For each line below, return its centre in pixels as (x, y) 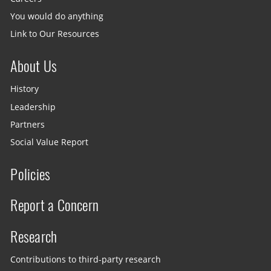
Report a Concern (55, 205)
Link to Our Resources (55, 34)
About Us (34, 66)
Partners (28, 124)
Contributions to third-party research (86, 260)
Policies (31, 174)
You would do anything (57, 16)
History (25, 89)
